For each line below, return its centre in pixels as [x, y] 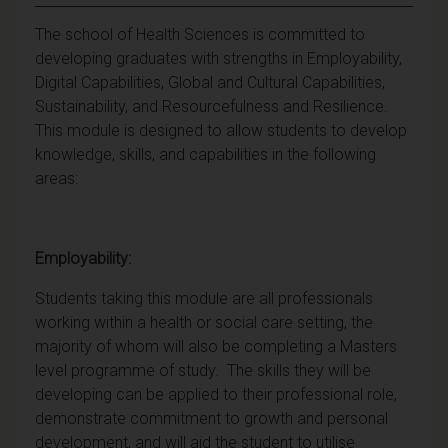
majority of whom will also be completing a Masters [216, 346]
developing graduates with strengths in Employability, [218, 58]
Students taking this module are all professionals [204, 298]
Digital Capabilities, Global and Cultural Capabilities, [210, 82]
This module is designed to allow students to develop [221, 130]
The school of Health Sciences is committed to [200, 34]
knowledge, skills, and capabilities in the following [205, 154]
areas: [56, 178]
